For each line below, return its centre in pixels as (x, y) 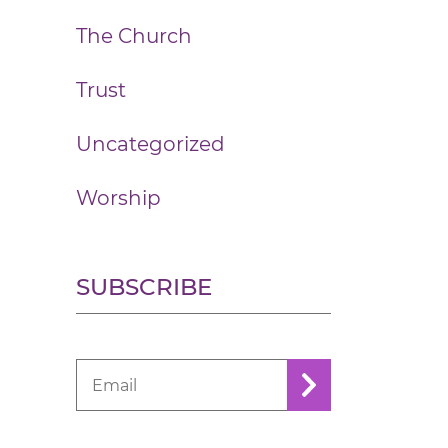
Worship (118, 198)
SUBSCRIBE (144, 287)
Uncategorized (150, 144)
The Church (134, 36)
